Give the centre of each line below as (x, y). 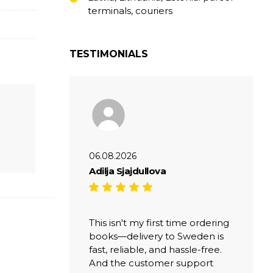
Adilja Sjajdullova (127, 171)
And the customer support (151, 263)
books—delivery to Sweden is (156, 236)
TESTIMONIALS (109, 54)
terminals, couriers (130, 10)
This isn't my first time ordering (159, 222)
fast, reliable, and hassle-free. (155, 249)
